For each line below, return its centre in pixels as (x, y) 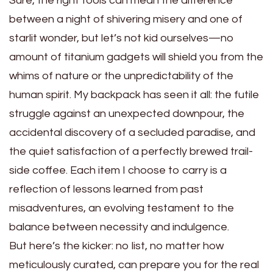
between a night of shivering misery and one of (126, 19)
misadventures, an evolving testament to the (122, 208)
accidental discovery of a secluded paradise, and (132, 132)
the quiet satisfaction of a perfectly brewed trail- (131, 151)
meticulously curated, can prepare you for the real (134, 264)
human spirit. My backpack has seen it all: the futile (134, 94)
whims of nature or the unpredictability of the (121, 76)
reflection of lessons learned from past (106, 189)
